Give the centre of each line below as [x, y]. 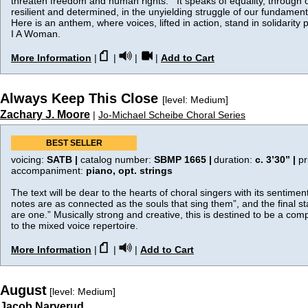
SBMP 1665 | [183, 159]
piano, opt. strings [129, 170]
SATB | [64, 159]
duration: [233, 159]
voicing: [29, 159]
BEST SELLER [74, 143]
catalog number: [117, 159]
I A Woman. [38, 34]
